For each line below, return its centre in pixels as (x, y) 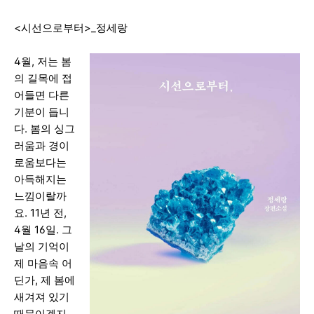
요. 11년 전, (40, 212)
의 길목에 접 (43, 78)
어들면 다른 (42, 95)
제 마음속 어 (43, 263)
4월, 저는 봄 (43, 61)
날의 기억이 (42, 246)
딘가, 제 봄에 (45, 280)
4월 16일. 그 (43, 229)
